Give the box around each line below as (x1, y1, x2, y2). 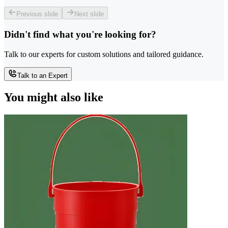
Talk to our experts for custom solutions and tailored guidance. (4, 49, 204, 59)
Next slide (74, 10, 104, 18)
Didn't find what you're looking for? (4, 28, 156, 40)
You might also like (4, 91, 103, 104)
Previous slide (16, 10, 58, 18)
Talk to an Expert (17, 71, 68, 79)
